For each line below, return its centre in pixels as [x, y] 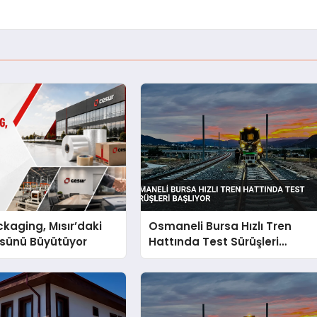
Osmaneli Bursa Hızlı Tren [220, 226]
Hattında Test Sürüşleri [214, 242]
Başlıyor [171, 258]
